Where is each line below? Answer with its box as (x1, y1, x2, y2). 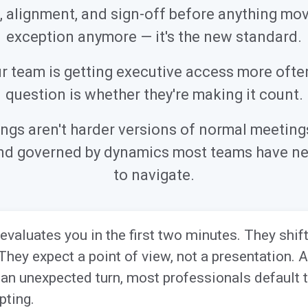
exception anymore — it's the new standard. (6, 28, 302, 45)
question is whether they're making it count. (5, 86, 303, 103)
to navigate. (113, 166, 195, 184)
